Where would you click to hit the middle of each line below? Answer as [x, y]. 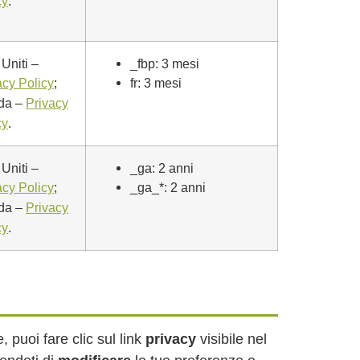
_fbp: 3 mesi [165, 63]
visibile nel [231, 339]
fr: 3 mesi [156, 83]
